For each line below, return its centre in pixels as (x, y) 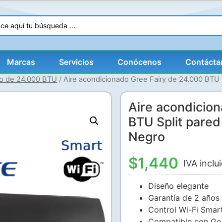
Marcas (21, 62)
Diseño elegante (178, 186)
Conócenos (139, 62)
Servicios (76, 62)
